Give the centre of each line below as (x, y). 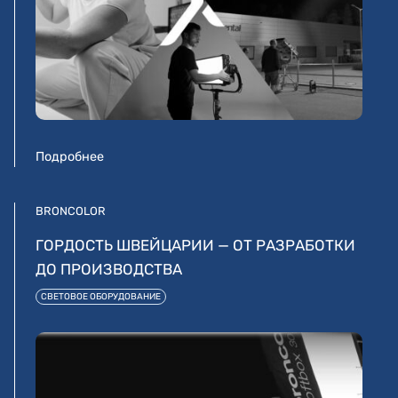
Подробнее (70, 157)
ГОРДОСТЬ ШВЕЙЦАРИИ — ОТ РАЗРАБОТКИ (195, 246)
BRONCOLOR (71, 211)
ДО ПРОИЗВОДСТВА (109, 270)
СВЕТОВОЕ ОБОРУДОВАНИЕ (101, 297)
